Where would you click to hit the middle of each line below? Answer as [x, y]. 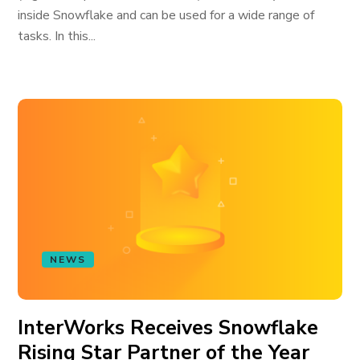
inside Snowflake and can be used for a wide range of [166, 15]
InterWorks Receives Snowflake [168, 328]
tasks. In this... [57, 36]
